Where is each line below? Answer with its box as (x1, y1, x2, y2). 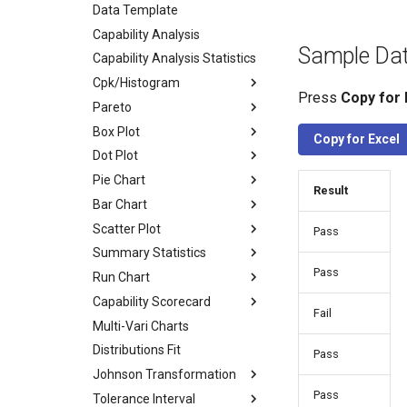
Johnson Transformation (93, 367, 236, 382)
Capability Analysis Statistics (93, 51, 256, 66)
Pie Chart (93, 173, 145, 187)
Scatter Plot (93, 221, 161, 236)
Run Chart (93, 270, 150, 284)
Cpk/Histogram (93, 75, 180, 90)
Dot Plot (93, 148, 138, 164)
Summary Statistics (93, 245, 206, 261)
